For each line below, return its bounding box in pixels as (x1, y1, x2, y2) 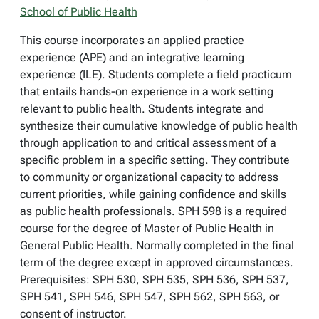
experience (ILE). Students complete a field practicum (20, 68, 292, 81)
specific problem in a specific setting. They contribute (20, 153, 290, 167)
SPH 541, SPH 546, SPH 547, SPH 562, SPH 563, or (20, 290, 279, 303)
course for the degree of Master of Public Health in (20, 221, 274, 235)
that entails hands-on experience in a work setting (20, 85, 273, 98)
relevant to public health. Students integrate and (20, 102, 264, 115)
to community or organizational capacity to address (20, 170, 278, 184)
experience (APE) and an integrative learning (20, 51, 244, 64)
